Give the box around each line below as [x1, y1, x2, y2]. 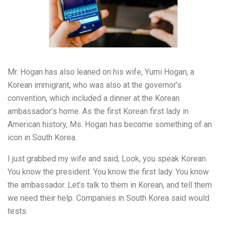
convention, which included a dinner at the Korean [8, 93, 180, 103]
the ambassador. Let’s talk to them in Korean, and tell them [8, 180, 212, 190]
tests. [8, 206, 28, 216]
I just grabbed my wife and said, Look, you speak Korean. [8, 154, 207, 164]
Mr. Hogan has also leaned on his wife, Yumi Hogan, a [8, 67, 194, 77]
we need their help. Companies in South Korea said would [8, 193, 209, 203]
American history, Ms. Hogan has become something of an [8, 120, 212, 130]
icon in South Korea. [8, 133, 77, 143]
